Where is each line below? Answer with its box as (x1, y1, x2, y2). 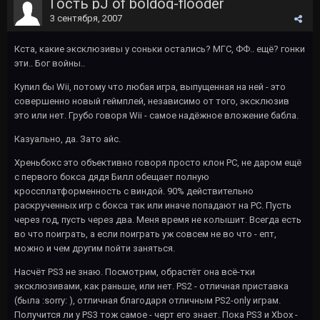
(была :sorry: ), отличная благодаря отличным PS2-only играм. (14, 295, 281, 306)
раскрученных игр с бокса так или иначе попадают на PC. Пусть (14, 200, 291, 211)
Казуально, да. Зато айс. (14, 134, 121, 144)
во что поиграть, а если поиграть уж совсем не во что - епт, (14, 229, 276, 239)
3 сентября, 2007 (50, 13, 122, 24)
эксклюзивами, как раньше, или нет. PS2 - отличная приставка (14, 281, 289, 291)
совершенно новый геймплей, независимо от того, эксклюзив (14, 96, 289, 106)
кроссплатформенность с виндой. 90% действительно (14, 186, 254, 196)
